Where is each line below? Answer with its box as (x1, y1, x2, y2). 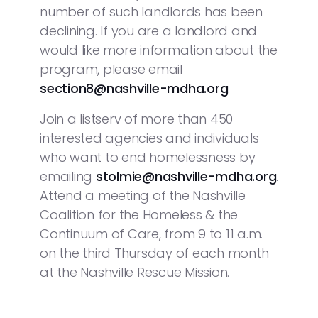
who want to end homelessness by (40, 148, 256, 166)
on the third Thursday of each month (40, 243, 269, 262)
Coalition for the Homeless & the (40, 205, 238, 224)
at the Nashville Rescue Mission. (40, 263, 229, 281)
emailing (40, 167, 96, 185)
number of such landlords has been (40, 2, 263, 21)
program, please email (40, 60, 182, 78)
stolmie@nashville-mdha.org (95, 167, 277, 185)
